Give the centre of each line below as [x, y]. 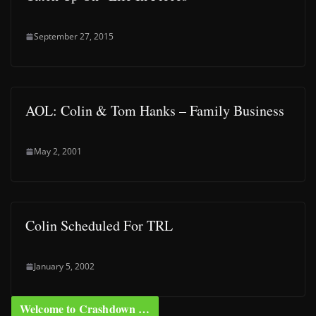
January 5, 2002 [64, 266]
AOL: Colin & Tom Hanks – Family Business [155, 110]
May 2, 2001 [58, 151]
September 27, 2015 [74, 36]
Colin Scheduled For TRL [99, 225]
